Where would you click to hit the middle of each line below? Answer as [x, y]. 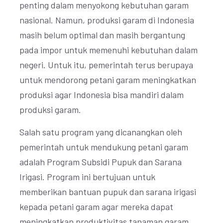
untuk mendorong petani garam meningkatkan [108, 80]
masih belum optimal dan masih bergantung [102, 35]
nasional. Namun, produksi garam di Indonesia [107, 20]
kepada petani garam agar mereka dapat [96, 207]
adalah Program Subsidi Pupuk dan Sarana [101, 162]
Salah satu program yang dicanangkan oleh [101, 132]
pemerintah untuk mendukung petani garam [104, 147]
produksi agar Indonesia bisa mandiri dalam [102, 95]
